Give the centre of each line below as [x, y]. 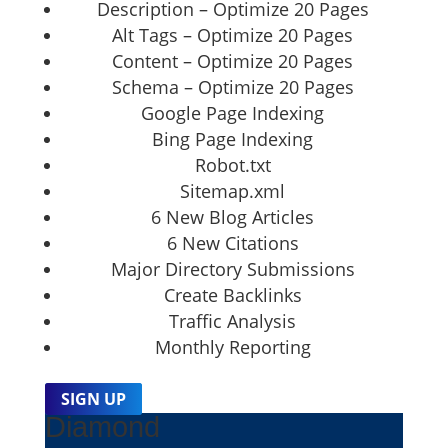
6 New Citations [232, 242]
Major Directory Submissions [232, 268]
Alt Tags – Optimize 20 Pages [233, 34]
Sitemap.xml [233, 190]
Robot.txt [232, 164]
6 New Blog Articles [233, 216]
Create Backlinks [232, 294]
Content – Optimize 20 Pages [233, 60]
